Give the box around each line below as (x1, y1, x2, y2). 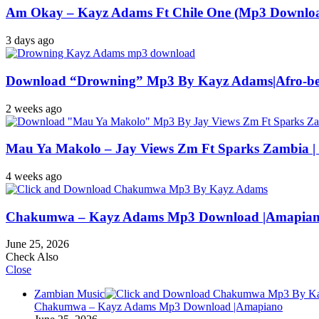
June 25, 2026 (6, 238, 69, 251)
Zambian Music (34, 288, 105, 300)
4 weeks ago (6, 169, 62, 182)
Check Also (6, 251, 58, 263)
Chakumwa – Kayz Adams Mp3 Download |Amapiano (34, 300, 283, 313)
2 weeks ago (6, 102, 62, 115)
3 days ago (6, 34, 54, 47)
